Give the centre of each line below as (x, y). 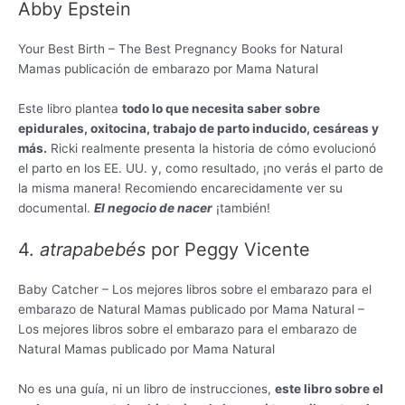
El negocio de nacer (153, 208)
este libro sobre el (329, 388)
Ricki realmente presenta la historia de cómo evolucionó (212, 149)
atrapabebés (93, 250)
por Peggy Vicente (228, 250)
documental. (56, 208)
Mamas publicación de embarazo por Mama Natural (168, 69)
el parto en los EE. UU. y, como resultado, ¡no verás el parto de (201, 169)
